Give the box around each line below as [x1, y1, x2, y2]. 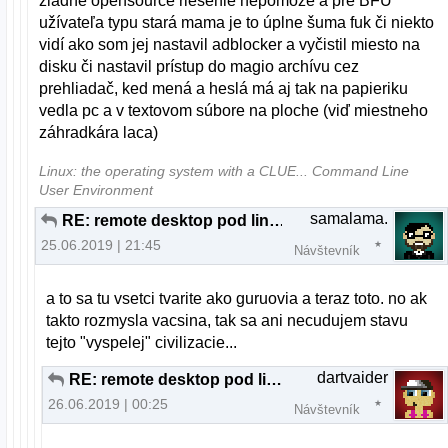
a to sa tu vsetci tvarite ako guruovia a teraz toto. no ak [46, 290, 428, 308]
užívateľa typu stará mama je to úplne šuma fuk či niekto [39, 13, 435, 31]
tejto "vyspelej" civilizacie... [46, 334, 238, 352]
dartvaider [317, 369, 388, 387]
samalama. [310, 210, 388, 228]
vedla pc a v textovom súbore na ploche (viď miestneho [39, 101, 429, 119]
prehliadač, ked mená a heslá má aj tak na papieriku [39, 79, 409, 97]
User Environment [39, 183, 154, 199]
